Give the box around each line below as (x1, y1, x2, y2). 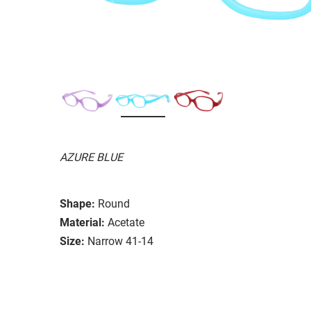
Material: (60, 215, 105, 229)
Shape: (60, 196, 95, 210)
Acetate (108, 215, 144, 229)
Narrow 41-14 (87, 234, 153, 248)
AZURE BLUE (60, 150, 123, 164)
